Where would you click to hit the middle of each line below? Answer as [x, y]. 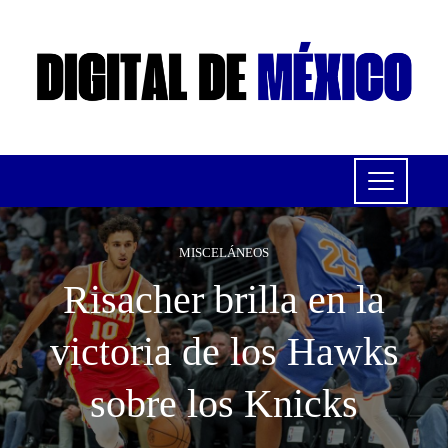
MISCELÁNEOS [224, 253]
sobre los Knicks [224, 404]
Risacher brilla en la [224, 300]
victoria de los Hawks [224, 352]
